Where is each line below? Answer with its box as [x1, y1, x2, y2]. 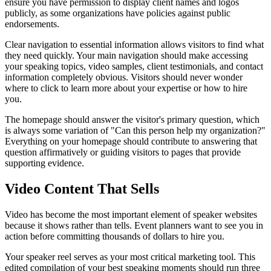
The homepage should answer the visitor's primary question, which [5, 114, 260, 125]
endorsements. [5, 19, 59, 30]
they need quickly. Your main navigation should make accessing [5, 50, 248, 61]
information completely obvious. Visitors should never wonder [5, 72, 243, 83]
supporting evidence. [5, 158, 84, 169]
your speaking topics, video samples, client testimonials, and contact [5, 61, 263, 72]
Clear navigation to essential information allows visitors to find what [5, 39, 264, 50]
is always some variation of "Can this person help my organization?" [5, 125, 266, 136]
